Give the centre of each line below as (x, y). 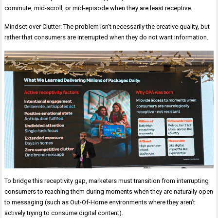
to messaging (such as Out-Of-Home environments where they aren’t (100, 202)
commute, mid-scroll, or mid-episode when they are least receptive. (99, 8)
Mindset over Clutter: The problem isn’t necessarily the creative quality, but (107, 26)
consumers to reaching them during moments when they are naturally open (109, 191)
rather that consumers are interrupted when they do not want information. (107, 37)
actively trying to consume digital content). (64, 213)
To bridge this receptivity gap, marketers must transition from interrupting (107, 181)
